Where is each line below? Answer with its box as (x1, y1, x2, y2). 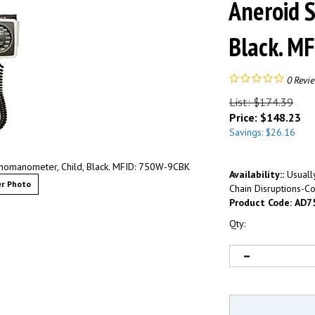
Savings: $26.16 (229, 125, 295, 139)
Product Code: (229, 195, 292, 209)
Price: (229, 110, 257, 124)
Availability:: (229, 167, 284, 181)
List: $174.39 (229, 94, 293, 109)
